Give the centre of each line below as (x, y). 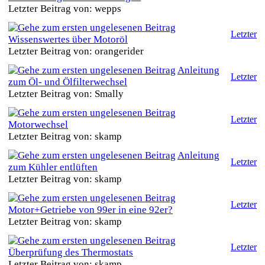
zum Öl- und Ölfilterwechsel (68, 82)
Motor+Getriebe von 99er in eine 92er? (91, 210)
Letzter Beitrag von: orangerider (76, 51)
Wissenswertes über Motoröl (68, 39)
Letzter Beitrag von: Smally (66, 94)
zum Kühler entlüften (53, 167)
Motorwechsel (38, 125)
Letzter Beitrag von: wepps (65, 9)
